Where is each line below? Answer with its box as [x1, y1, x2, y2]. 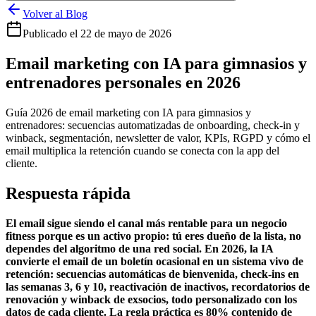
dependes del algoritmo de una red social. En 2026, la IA [6, 242, 273, 255]
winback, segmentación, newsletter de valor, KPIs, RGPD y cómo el [6, 131, 310, 144]
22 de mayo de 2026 [80, 28, 171, 39]
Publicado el [23, 28, 78, 39]
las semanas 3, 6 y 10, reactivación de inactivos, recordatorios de [6, 280, 310, 293]
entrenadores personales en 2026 [6, 73, 241, 92]
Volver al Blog [23, 8, 87, 20]
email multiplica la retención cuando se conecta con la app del [6, 144, 279, 157]
